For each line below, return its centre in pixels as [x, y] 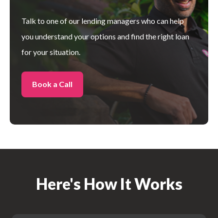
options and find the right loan [140, 36]
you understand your [56, 36]
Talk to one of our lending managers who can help [103, 20]
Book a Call [52, 84]
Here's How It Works [109, 183]
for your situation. [51, 52]
